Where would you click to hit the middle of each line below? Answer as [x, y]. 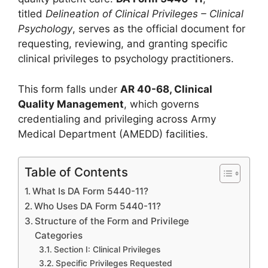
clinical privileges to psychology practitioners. [126, 59]
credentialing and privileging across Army [117, 119]
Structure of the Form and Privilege [112, 221]
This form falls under [69, 89]
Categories [59, 235]
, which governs [162, 104]
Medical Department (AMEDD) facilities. [113, 134]
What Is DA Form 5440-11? [91, 191]
